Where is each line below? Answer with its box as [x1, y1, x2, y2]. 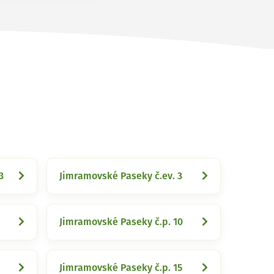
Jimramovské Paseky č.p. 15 [59, 263, 182, 273]
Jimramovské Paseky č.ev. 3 [59, 171, 182, 181]
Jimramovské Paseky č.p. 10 [59, 217, 183, 227]
